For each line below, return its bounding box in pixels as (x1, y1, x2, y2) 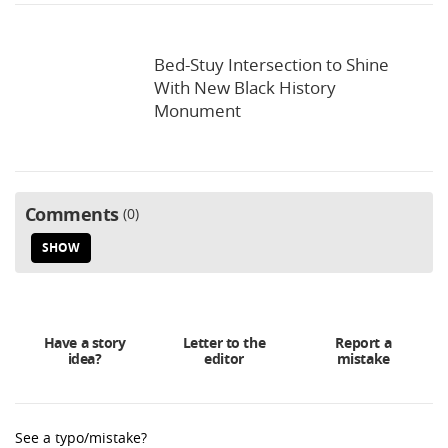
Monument (154, 99, 241, 123)
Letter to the (182, 333, 266, 353)
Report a (335, 333, 392, 353)
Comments (25, 202, 119, 228)
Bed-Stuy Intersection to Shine (154, 53, 389, 77)
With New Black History (154, 76, 336, 100)
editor (204, 349, 244, 369)
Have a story (43, 333, 126, 353)
